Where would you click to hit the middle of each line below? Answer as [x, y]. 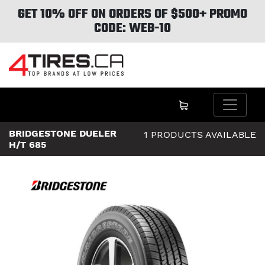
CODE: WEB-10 [132, 28]
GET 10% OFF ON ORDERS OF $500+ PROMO [132, 14]
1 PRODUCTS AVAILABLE [200, 135]
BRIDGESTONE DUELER [63, 134]
